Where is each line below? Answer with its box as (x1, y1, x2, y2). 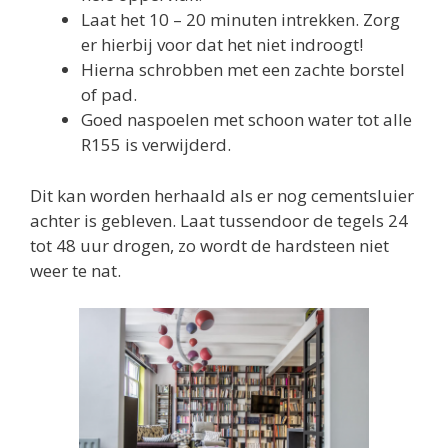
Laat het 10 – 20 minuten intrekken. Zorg (81, 8, 400, 32)
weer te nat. (30, 258, 121, 282)
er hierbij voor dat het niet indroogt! (81, 33, 363, 57)
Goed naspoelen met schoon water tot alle (81, 108, 412, 132)
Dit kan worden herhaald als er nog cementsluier (30, 183, 414, 207)
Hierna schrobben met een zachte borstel (81, 58, 405, 82)
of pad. (81, 83, 137, 107)
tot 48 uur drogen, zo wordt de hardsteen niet (30, 233, 389, 257)
